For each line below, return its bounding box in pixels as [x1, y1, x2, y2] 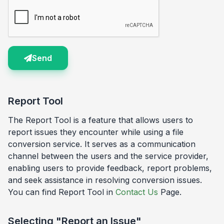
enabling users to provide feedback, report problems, [8, 163, 212, 173]
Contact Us [115, 187, 158, 197]
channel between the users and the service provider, [8, 151, 208, 161]
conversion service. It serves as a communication [8, 139, 195, 149]
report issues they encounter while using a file [8, 127, 183, 137]
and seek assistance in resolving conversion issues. [8, 175, 202, 185]
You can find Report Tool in [8, 187, 115, 197]
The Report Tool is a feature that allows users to [8, 115, 193, 125]
